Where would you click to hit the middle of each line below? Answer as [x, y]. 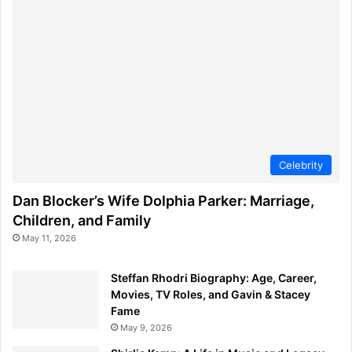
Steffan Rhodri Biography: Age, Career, [214, 277]
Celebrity [301, 165]
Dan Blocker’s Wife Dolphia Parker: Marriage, [163, 200]
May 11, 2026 [49, 238]
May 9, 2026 [146, 327]
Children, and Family [82, 220]
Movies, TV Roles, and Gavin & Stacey [211, 294]
